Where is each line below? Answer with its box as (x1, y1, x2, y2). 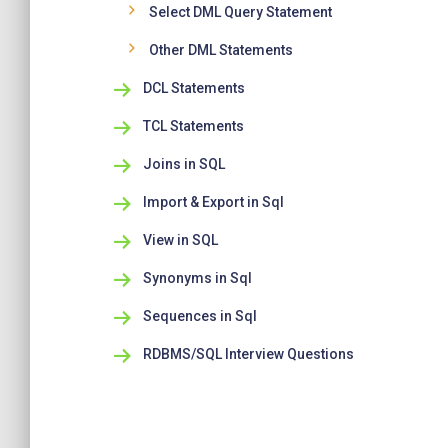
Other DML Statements (149, 42, 293, 58)
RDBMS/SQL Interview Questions (142, 346, 354, 362)
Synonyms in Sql (142, 270, 252, 286)
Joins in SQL (142, 156, 225, 172)
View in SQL (142, 232, 218, 248)
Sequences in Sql (142, 308, 257, 324)
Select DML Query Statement (149, 4, 332, 20)
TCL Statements (142, 118, 244, 134)
